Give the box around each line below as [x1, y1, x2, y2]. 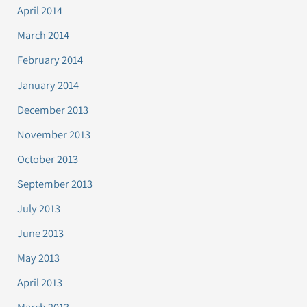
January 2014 [17, 77, 79, 93]
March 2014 [17, 27, 70, 43]
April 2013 [17, 275, 63, 291]
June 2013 [17, 225, 64, 241]
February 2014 [17, 52, 84, 68]
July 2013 [17, 201, 61, 217]
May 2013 [17, 250, 60, 266]
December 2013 [17, 101, 89, 117]
